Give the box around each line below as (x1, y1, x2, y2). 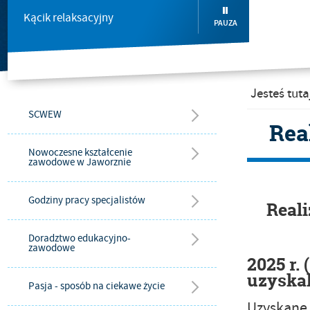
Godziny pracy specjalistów (28, 194, 145, 207)
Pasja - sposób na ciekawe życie (28, 280, 165, 293)
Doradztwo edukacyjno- (28, 232, 131, 245)
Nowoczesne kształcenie (28, 146, 132, 159)
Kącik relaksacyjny (24, 10, 113, 26)
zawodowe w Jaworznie (28, 156, 131, 169)
